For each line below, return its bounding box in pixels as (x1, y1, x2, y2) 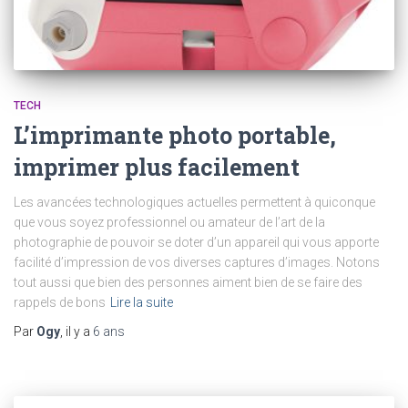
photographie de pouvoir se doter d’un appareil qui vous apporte (14, 234, 379, 250)
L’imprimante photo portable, (14, 119, 336, 150)
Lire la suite (110, 294, 173, 310)
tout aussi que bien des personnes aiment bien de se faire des (14, 274, 362, 290)
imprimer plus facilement (14, 151, 300, 182)
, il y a (60, 323, 93, 339)
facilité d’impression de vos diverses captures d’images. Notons (14, 254, 380, 270)
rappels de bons (14, 294, 106, 310)
